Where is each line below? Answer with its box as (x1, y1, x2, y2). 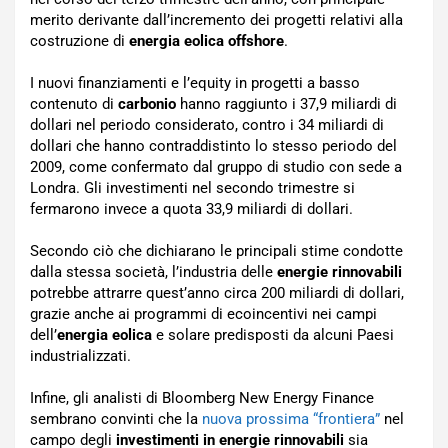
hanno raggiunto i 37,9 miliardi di (180, 95, 397, 114)
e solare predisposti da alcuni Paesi (156, 326, 394, 345)
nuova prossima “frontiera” (202, 410, 380, 429)
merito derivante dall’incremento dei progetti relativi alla (30, 11, 403, 30)
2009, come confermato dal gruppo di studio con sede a (30, 158, 402, 177)
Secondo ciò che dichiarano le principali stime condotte (30, 242, 403, 261)
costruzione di (30, 32, 129, 51)
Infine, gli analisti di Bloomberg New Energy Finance (30, 389, 374, 408)
